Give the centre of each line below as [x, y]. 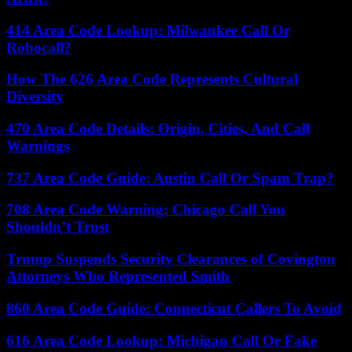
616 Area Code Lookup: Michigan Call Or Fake [161, 340]
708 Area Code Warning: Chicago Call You [146, 210]
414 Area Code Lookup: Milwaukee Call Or [148, 30]
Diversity [35, 97]
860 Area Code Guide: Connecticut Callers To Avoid [174, 308]
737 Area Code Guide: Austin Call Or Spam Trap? [170, 178]
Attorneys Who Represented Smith [118, 277]
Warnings [38, 145]
